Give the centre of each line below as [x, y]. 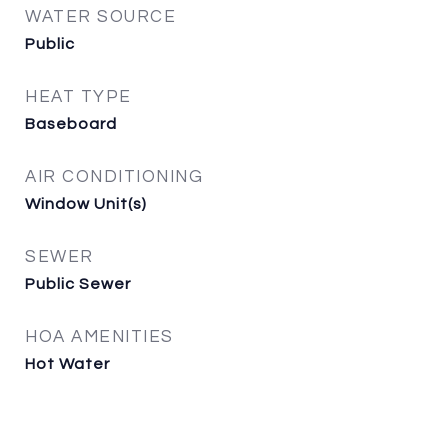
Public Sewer [78, 284]
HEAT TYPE [78, 97]
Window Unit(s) [86, 204]
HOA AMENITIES [99, 337]
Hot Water [67, 364]
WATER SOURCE [100, 17]
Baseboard [71, 124]
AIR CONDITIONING [114, 177]
